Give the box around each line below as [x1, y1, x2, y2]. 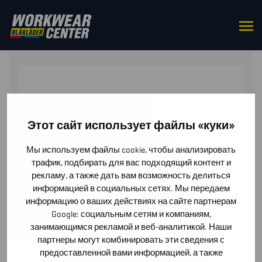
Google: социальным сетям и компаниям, [51, 208, 211, 220]
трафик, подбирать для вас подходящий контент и [31, 157, 231, 168]
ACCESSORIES [46, 24, 109, 36]
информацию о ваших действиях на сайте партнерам [26, 195, 236, 207]
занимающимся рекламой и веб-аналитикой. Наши [30, 221, 232, 233]
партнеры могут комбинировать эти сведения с [37, 234, 225, 246]
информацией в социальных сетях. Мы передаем [32, 182, 230, 194]
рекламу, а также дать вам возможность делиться [32, 170, 230, 181]
